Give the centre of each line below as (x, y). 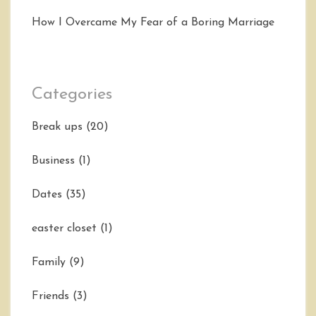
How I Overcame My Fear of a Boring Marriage (153, 22)
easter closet (64, 228)
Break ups (57, 127)
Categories (72, 94)
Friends (50, 296)
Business (53, 160)
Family (49, 262)
